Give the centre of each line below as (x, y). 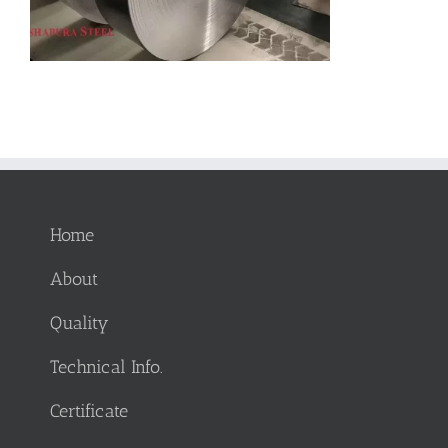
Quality (79, 322)
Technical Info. (106, 366)
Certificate (89, 410)
